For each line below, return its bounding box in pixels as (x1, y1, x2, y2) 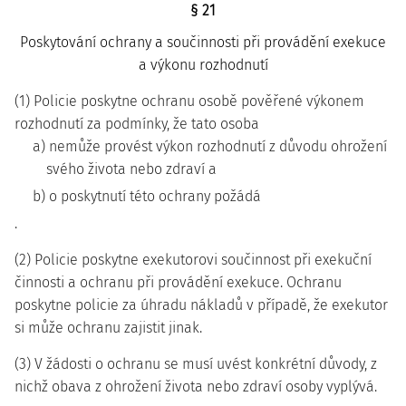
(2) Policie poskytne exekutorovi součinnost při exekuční (14, 251, 372, 268)
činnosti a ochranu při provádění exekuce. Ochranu (14, 274, 342, 291)
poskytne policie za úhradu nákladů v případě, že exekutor (14, 296, 388, 314)
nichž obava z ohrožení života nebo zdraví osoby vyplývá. (14, 378, 377, 395)
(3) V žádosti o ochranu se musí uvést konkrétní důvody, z (14, 355, 377, 372)
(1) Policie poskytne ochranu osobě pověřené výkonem (14, 92, 364, 110)
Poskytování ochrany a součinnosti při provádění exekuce (20, 34, 386, 51)
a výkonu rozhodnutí (138, 56, 268, 73)
